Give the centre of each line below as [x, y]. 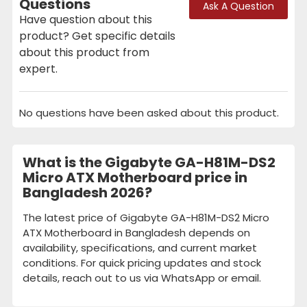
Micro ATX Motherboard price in [135, 177]
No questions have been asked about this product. [149, 112]
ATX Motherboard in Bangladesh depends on [136, 232]
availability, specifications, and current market [140, 247]
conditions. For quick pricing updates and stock [142, 262]
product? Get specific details [97, 36]
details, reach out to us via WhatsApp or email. [142, 278]
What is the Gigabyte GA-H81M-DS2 [149, 162]
